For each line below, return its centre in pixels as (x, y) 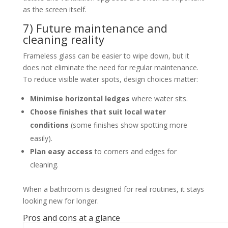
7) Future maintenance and (95, 28)
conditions (49, 125)
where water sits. (159, 98)
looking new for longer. (61, 201)
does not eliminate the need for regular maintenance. (110, 67)
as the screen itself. (54, 9)
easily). (41, 138)
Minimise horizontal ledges (80, 98)
